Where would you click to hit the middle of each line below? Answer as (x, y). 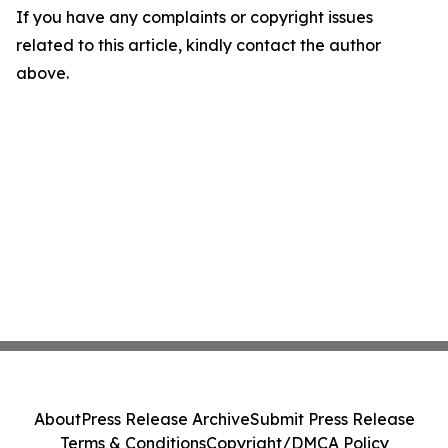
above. (42, 73)
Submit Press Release (332, 419)
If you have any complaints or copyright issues (194, 17)
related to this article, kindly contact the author (198, 45)
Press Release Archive (165, 419)
